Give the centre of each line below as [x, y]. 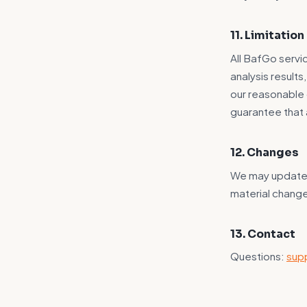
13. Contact [263, 234]
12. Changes [265, 152]
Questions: [258, 256]
